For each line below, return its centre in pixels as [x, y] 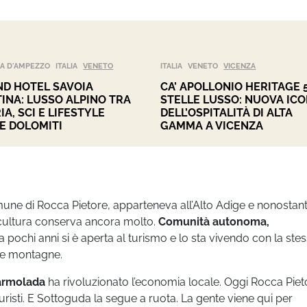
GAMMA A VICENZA [211, 125]
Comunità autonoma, [214, 221]
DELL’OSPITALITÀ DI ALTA [226, 112]
